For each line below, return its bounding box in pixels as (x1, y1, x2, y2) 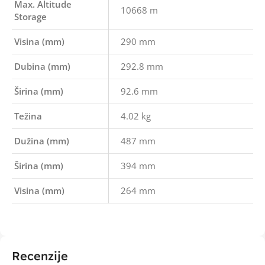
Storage (14, 11, 47, 22)
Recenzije (12, 248, 68, 263)
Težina (14, 110, 42, 122)
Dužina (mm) (14, 135, 69, 147)
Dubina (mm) (14, 60, 70, 72)
